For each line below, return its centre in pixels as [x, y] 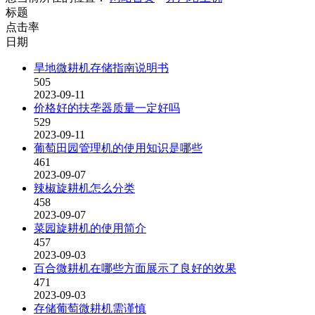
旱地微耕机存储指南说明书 [101, 68]
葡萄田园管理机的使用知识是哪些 [118, 148]
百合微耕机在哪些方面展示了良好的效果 [135, 268]
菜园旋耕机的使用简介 [90, 228]
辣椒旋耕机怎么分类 [84, 188]
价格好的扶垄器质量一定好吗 [107, 108]
